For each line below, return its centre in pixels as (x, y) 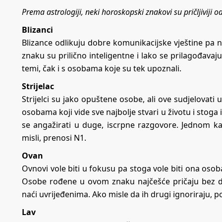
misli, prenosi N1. (54, 138)
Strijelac (38, 86)
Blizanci (37, 30)
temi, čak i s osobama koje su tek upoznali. (102, 69)
